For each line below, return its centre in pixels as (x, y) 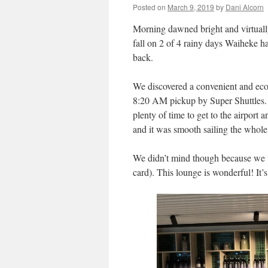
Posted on (149, 7)
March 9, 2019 (191, 7)
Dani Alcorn (245, 7)
